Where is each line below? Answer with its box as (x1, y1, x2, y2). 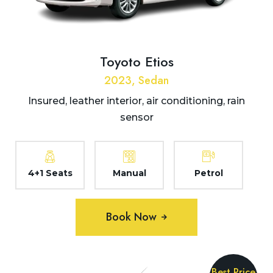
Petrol (194, 168, 223, 179)
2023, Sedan (104, 73, 169, 89)
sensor (119, 112, 154, 124)
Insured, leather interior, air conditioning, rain (28, 95, 245, 107)
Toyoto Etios (99, 52, 174, 72)
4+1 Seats (27, 168, 73, 179)
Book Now (106, 209, 157, 225)
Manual (112, 168, 146, 179)
